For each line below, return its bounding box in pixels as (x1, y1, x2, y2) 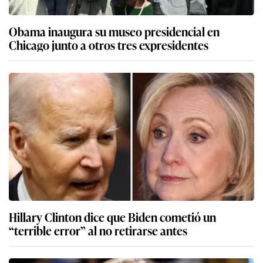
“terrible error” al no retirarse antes (9, 221, 187, 240)
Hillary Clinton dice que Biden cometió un (9, 208, 216, 226)
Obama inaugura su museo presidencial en (9, 22, 220, 41)
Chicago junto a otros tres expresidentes (9, 36, 208, 54)
